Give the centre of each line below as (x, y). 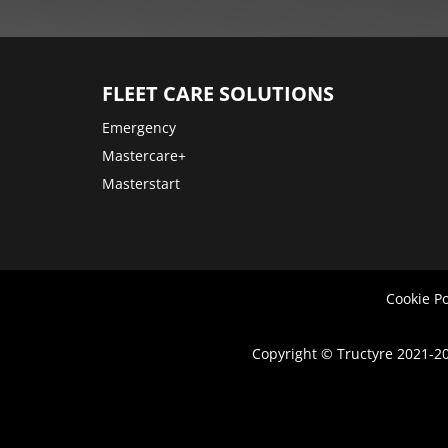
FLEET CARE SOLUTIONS (218, 94)
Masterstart (141, 184)
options (90, 39)
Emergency (139, 128)
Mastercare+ (144, 156)
